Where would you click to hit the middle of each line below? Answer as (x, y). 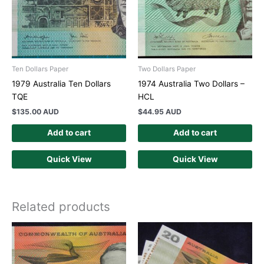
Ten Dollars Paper (40, 69)
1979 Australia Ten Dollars (61, 83)
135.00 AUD (38, 111)
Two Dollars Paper (167, 69)
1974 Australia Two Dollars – (191, 83)
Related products (61, 207)
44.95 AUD (162, 111)
